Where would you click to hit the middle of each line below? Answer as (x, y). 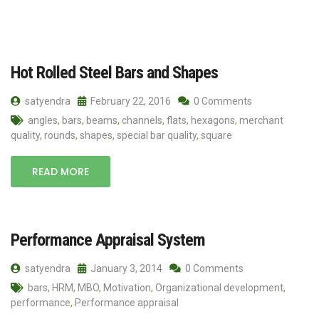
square (216, 135)
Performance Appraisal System (108, 240)
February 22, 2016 (130, 101)
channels (142, 120)
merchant (261, 120)
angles (43, 120)
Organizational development (219, 287)
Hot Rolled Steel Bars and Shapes (114, 72)
